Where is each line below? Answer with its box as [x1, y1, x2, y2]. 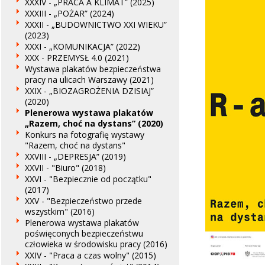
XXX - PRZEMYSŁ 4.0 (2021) [25, 52, 129, 63]
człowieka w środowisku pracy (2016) [25, 238, 167, 250]
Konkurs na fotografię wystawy [25, 129, 144, 140]
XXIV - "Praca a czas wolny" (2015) [25, 250, 156, 261]
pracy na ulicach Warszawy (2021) [25, 74, 154, 85]
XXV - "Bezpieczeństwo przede [25, 195, 142, 206]
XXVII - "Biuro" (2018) [25, 162, 106, 173]
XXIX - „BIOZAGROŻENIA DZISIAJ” [25, 85, 154, 96]
